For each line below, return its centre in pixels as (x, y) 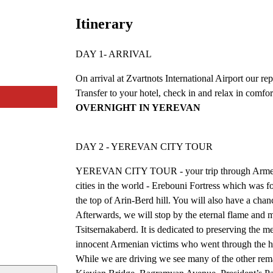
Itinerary (104, 23)
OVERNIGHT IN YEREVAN (138, 107)
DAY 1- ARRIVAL (114, 54)
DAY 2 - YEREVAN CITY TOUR (144, 146)
